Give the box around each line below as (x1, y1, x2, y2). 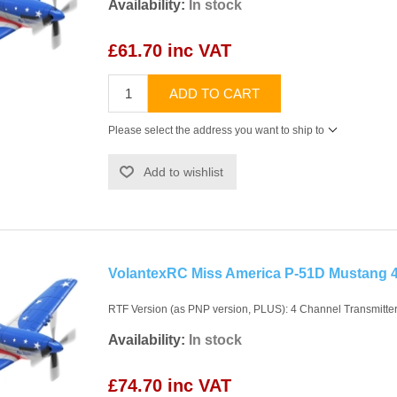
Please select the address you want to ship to (108, 123, 324, 136)
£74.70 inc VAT (108, 375, 231, 395)
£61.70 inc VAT (108, 40, 231, 60)
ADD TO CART (169, 85, 260, 101)
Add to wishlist (144, 164, 223, 179)
